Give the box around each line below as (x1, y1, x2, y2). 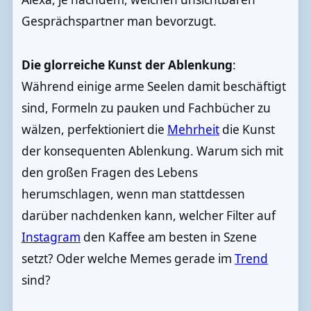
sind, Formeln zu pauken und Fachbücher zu (21, 100, 271, 117)
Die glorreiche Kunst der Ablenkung (21, 57, 233, 74)
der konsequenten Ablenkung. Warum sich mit (21, 143, 283, 160)
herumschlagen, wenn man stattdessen (21, 186, 245, 203)
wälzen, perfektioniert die (21, 121, 167, 138)
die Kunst (219, 121, 275, 138)
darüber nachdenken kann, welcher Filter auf (21, 208, 276, 224)
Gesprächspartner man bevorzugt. (21, 13, 217, 30)
